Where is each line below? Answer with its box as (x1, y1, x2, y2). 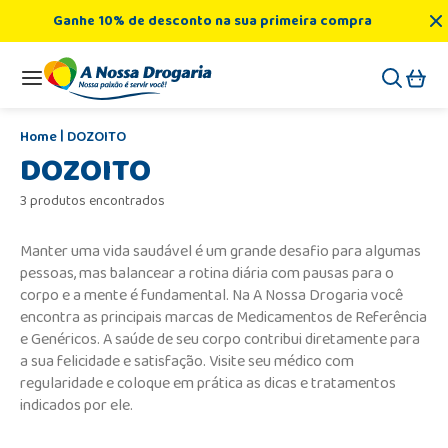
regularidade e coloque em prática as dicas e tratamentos (20, 370, 396, 396)
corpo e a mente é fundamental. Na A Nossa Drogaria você (20, 282, 403, 308)
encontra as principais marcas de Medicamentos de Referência (20, 304, 427, 330)
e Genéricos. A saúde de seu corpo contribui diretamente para (20, 326, 420, 352)
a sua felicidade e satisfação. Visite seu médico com (20, 348, 354, 374)
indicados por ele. (20, 392, 133, 418)
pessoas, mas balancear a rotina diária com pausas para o (20, 260, 394, 286)
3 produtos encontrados (20, 189, 165, 212)
